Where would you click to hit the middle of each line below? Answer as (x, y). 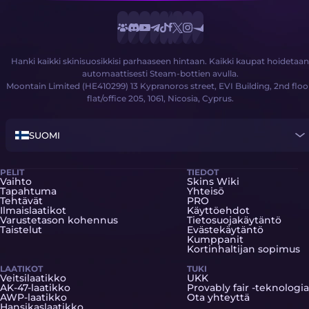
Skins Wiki (213, 181)
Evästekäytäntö (225, 230)
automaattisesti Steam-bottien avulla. (160, 73)
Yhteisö (206, 191)
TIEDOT (203, 172)
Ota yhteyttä (218, 297)
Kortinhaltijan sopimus (243, 249)
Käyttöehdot (218, 210)
